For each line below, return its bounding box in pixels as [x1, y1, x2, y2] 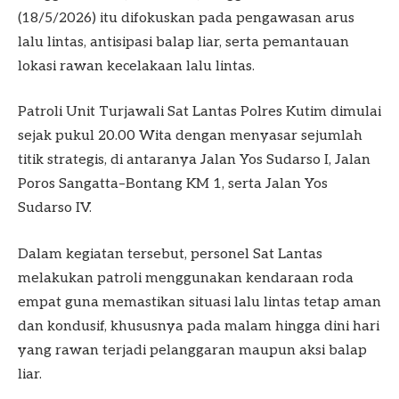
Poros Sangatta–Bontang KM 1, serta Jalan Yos [18, 175, 328, 193]
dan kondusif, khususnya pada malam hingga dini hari [18, 317, 379, 335]
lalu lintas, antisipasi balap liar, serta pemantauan [18, 33, 349, 51]
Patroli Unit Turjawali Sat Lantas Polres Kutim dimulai [18, 103, 381, 121]
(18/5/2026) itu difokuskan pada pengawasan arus [18, 9, 354, 27]
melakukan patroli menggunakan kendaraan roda [18, 269, 354, 287]
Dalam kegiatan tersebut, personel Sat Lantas [18, 245, 322, 263]
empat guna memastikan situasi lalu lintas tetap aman [18, 293, 381, 311]
